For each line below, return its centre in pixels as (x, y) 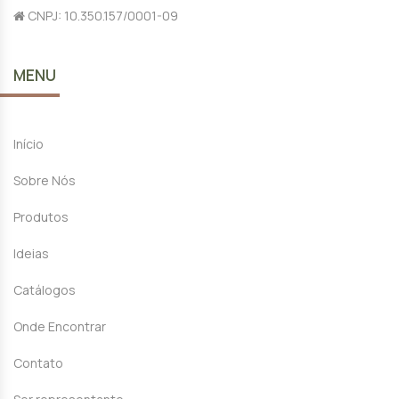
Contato (38, 362)
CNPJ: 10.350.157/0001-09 (102, 15)
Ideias (31, 253)
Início (28, 143)
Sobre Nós (45, 180)
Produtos (41, 216)
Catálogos (45, 289)
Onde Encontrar (60, 326)
